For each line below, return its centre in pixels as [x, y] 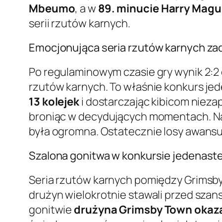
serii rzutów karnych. [80, 24]
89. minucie [128, 9]
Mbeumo [52, 9]
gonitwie [52, 210]
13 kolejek [54, 102]
